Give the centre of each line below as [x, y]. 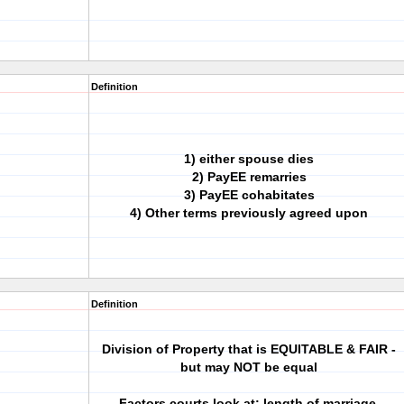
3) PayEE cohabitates [249, 195]
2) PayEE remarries [249, 177]
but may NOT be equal [249, 367]
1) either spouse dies [249, 159]
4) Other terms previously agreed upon [249, 213]
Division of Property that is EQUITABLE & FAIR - [249, 349]
